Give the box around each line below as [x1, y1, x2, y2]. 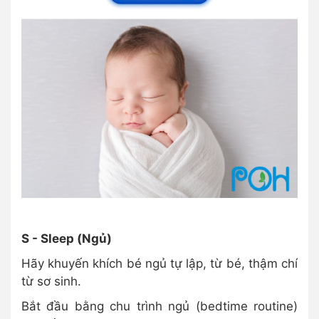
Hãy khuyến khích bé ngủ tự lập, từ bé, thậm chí [21, 256, 298, 271]
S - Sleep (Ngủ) [21, 231, 112, 246]
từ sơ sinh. [21, 273, 81, 288]
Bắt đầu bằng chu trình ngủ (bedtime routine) [21, 298, 298, 313]
